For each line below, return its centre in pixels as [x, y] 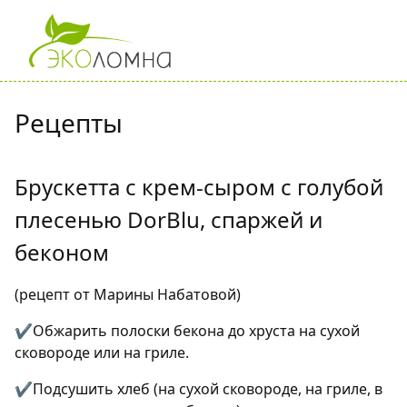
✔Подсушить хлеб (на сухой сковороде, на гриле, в [199, 389]
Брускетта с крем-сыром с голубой [199, 187]
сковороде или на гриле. [102, 352]
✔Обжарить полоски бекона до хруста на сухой [187, 331]
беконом [62, 252]
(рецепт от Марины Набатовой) [128, 294]
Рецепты [69, 123]
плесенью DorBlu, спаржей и [169, 219]
